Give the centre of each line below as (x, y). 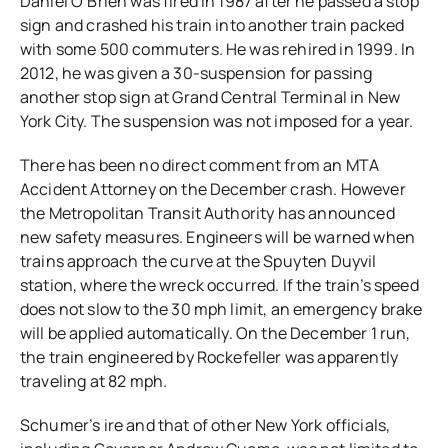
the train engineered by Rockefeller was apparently (209, 357)
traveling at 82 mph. (94, 381)
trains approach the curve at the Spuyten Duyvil (198, 261)
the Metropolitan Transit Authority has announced (207, 213)
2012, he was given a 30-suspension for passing (196, 73)
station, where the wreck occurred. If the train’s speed (219, 285)
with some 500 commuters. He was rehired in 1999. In (218, 49)
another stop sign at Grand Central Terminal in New (210, 97)
